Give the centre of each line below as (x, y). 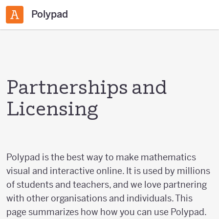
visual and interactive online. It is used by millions (108, 171)
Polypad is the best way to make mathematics (101, 157)
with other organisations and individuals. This (99, 198)
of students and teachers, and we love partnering (107, 185)
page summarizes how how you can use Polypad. (106, 212)
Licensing (52, 110)
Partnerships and (87, 89)
